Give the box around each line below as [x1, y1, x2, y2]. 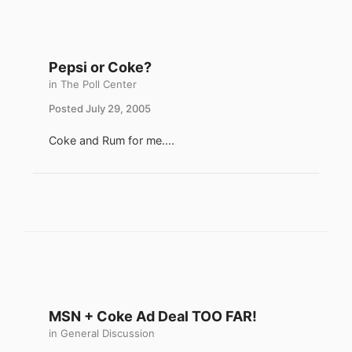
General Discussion [60, 327, 155, 340]
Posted [49, 102, 86, 115]
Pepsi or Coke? [49, 59, 152, 76]
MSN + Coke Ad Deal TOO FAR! [49, 308, 257, 325]
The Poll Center [60, 78, 137, 91]
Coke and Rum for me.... [49, 134, 174, 148]
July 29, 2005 [86, 102, 151, 115]
